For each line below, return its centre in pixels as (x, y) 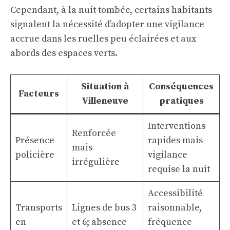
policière (35, 155)
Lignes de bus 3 (104, 208)
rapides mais (175, 140)
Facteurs (39, 94)
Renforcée (94, 133)
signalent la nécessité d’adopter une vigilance (107, 24)
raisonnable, (175, 208)
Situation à (105, 87)
